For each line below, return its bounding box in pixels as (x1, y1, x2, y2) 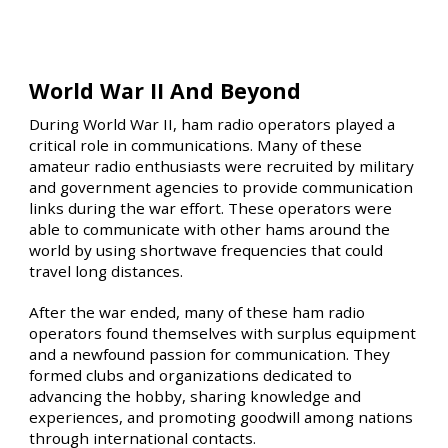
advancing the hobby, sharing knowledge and (29, 386, 362, 407)
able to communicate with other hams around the (29, 219, 391, 240)
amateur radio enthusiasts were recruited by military (29, 156, 415, 177)
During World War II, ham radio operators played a (29, 114, 396, 135)
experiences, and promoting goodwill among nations (29, 407, 414, 428)
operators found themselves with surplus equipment (29, 323, 417, 344)
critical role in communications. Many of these (29, 135, 363, 156)
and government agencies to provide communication (29, 177, 414, 198)
